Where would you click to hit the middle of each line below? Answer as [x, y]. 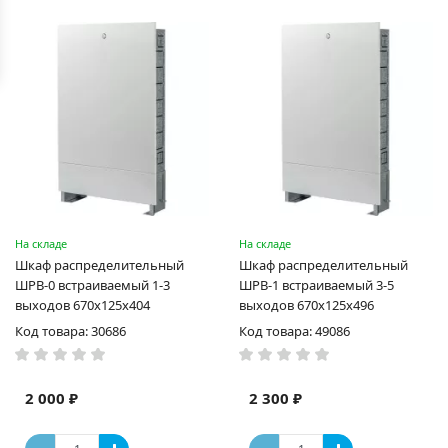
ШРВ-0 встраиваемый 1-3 [92, 285]
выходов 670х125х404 [82, 305]
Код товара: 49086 [294, 331]
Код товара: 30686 [70, 331]
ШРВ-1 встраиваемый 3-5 [316, 285]
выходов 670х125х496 [306, 305]
